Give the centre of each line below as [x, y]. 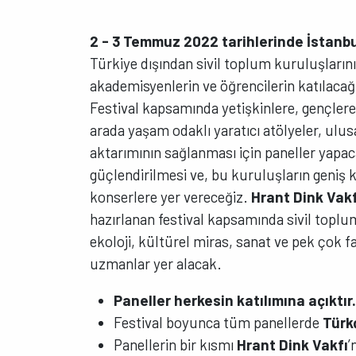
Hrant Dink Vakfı [293, 345]
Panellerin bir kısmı [176, 345]
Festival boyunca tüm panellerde [219, 323]
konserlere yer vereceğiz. [171, 196]
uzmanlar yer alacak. [156, 263]
